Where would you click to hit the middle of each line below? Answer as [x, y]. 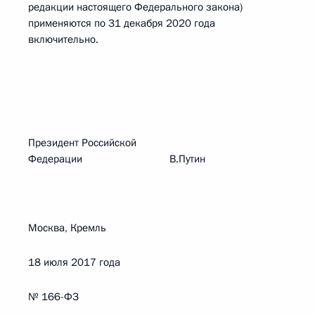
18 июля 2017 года [74, 262]
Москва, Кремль [67, 228]
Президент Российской [82, 143]
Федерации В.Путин [117, 159]
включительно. [63, 39]
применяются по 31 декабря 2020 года [122, 23]
